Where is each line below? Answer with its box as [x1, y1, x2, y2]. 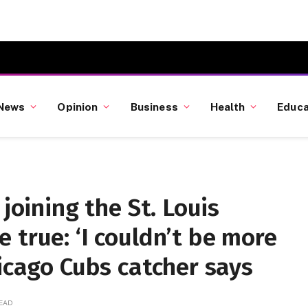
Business [130, 100, 178, 113]
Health [210, 100, 245, 113]
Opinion [57, 100, 98, 113]
